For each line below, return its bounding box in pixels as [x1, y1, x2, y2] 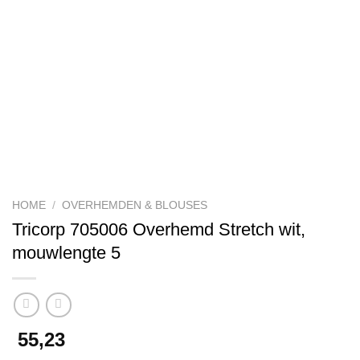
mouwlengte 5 [12, 242, 121, 263]
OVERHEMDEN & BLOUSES [62, 199, 208, 211]
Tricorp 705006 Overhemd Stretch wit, [12, 219, 305, 239]
